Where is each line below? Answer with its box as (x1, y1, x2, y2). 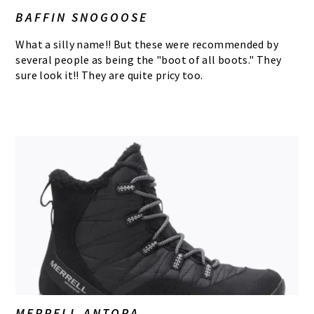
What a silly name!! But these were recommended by (15, 37, 279, 52)
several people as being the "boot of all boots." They (15, 53, 282, 67)
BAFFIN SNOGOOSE (15, 9, 149, 26)
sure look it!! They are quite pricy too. (15, 68, 203, 83)
